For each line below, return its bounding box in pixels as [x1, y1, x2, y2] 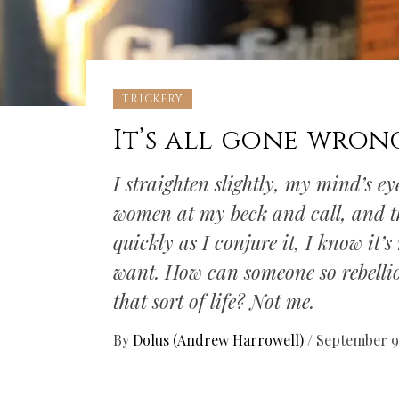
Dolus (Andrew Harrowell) [133, 330, 308, 349]
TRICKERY [122, 92, 183, 106]
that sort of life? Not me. [113, 288, 315, 314]
